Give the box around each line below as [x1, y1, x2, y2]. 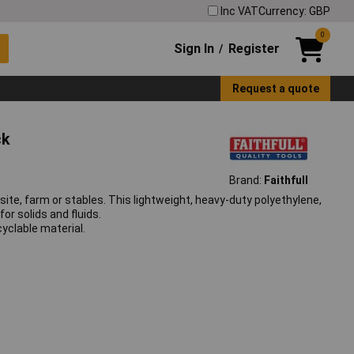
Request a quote [232, 81, 319, 95]
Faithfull [263, 174, 308, 187]
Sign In [174, 40, 215, 56]
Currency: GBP [258, 4, 330, 17]
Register [228, 40, 280, 56]
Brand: [228, 174, 264, 187]
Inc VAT [220, 4, 258, 17]
